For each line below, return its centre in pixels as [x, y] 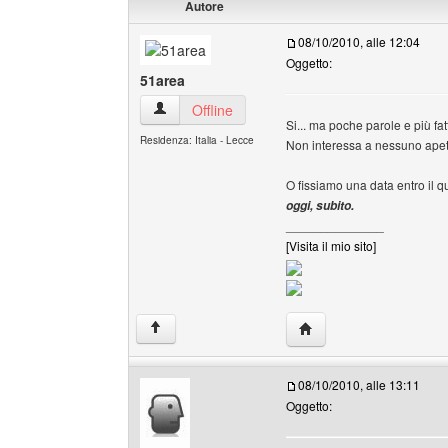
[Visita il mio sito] [331, 245]
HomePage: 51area [360, 327]
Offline [212, 110]
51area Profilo [196, 109]
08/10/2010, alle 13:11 [359, 384]
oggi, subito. [320, 205]
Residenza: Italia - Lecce [197, 140]
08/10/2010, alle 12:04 [359, 41]
